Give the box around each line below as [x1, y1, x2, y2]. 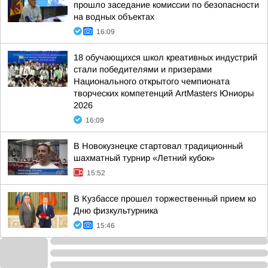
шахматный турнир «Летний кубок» [74, 153, 215, 163]
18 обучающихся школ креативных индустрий [74, 53, 257, 62]
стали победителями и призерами [74, 65, 212, 74]
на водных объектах [74, 12, 154, 22]
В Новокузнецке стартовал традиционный [74, 141, 243, 151]
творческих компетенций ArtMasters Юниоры [74, 89, 254, 98]
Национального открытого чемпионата [74, 77, 230, 86]
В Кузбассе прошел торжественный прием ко [74, 194, 256, 203]
